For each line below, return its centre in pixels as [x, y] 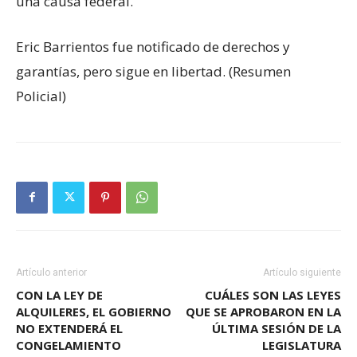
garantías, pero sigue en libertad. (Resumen [153, 71]
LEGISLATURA [302, 345]
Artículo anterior [51, 272]
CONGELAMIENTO [69, 345]
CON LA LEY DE [59, 294]
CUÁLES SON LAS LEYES [273, 294]
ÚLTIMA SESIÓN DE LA [277, 328]
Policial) [41, 96]
